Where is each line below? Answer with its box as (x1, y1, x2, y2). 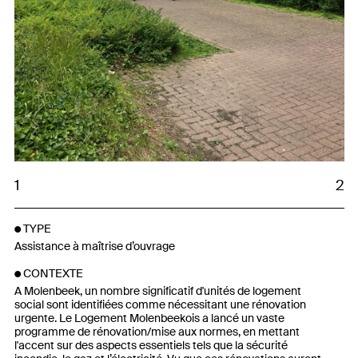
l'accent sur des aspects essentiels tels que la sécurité (14, 337, 288, 352)
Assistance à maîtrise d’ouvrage (14, 238, 175, 253)
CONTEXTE (22, 266, 83, 281)
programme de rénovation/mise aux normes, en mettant (14, 324, 300, 339)
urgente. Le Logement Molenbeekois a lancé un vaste (14, 310, 284, 325)
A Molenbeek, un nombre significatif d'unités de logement (14, 283, 301, 298)
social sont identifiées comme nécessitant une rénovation (14, 296, 306, 312)
